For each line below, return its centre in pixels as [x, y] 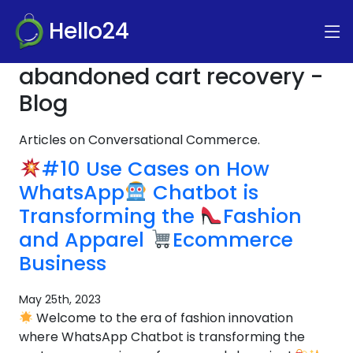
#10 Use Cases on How [155, 169]
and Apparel [84, 240]
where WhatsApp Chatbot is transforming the [162, 337]
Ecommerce [232, 240]
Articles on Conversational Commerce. [139, 140]
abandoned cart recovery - [171, 76]
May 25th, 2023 [60, 299]
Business [63, 264]
